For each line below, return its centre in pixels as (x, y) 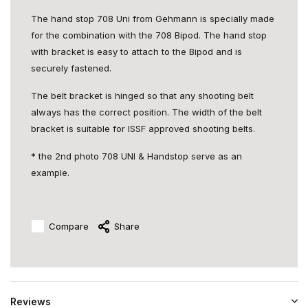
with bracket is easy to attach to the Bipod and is (136, 52)
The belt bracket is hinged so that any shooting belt (142, 96)
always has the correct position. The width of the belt (146, 112)
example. (50, 173)
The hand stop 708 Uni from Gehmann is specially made (153, 19)
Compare (69, 226)
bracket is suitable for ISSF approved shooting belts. (143, 129)
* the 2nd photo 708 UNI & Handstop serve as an (136, 156)
